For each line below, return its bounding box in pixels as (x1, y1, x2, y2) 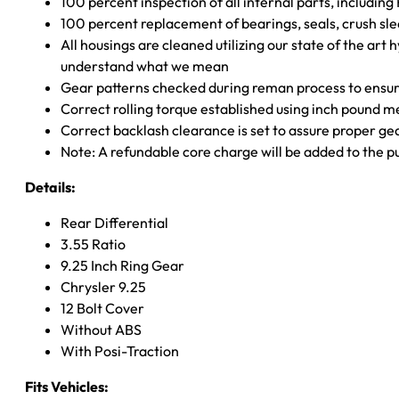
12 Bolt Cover (61, 298, 144, 317)
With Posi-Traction (61, 341, 179, 360)
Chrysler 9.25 (61, 277, 146, 296)
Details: (25, 177, 76, 196)
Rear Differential (61, 213, 168, 232)
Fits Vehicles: (25, 377, 109, 395)
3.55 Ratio (61, 234, 126, 253)
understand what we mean (61, 56, 229, 75)
